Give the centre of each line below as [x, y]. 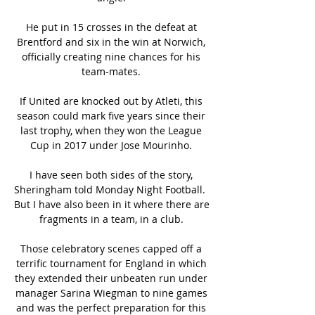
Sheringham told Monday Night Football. [110, 189]
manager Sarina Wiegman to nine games [111, 292]
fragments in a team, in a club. [112, 219]
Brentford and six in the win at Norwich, [111, 41]
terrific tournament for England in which [111, 263]
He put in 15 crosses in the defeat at [111, 27]
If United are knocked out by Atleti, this [111, 101]
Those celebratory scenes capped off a [111, 248]
